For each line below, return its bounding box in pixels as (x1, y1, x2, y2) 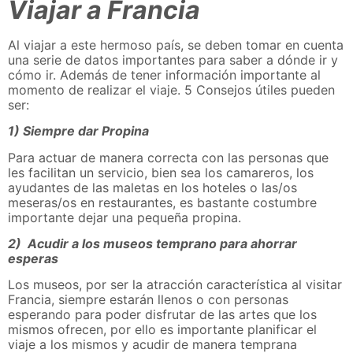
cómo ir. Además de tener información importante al (8, 66, 321, 83)
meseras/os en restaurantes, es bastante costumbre (8, 194, 317, 210)
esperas (8, 250, 58, 266)
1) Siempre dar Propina (8, 123, 149, 139)
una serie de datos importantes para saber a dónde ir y (8, 51, 338, 68)
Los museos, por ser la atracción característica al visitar (8, 277, 342, 293)
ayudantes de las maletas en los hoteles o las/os (8, 179, 297, 195)
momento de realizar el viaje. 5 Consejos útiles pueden (8, 81, 335, 98)
